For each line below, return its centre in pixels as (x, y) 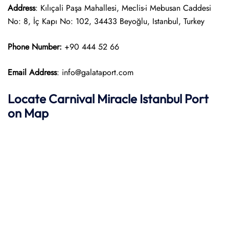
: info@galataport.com (95, 72)
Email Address (32, 72)
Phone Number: (36, 47)
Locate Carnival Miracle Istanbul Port (108, 99)
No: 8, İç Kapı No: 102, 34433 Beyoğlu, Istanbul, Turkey (106, 21)
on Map (28, 113)
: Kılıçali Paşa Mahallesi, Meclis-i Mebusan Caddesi (123, 8)
